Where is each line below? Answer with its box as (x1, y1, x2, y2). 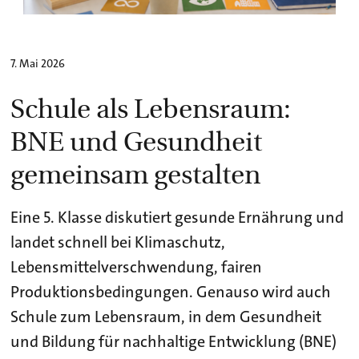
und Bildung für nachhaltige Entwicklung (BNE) (10, 330, 337, 352)
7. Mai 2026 (10, 55, 66, 71)
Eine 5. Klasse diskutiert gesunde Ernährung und (10, 206, 345, 228)
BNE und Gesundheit (10, 121, 263, 158)
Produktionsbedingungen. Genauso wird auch (10, 280, 332, 302)
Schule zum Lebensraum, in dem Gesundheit (10, 305, 322, 327)
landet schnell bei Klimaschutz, (10, 231, 226, 252)
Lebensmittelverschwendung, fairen (10, 256, 263, 277)
